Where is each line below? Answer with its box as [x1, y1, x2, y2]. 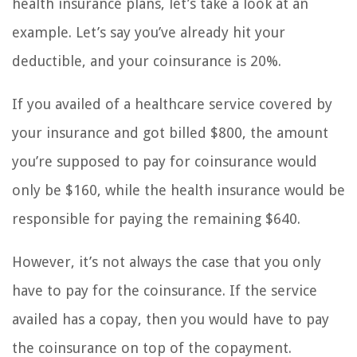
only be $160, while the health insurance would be [12, 182, 345, 199]
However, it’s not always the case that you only [12, 253, 321, 271]
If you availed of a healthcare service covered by [12, 96, 332, 113]
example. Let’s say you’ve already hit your [12, 24, 285, 41]
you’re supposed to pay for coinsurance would [12, 153, 317, 171]
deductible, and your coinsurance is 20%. [12, 53, 281, 70]
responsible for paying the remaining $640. [12, 210, 300, 228]
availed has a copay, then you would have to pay [12, 311, 329, 328]
